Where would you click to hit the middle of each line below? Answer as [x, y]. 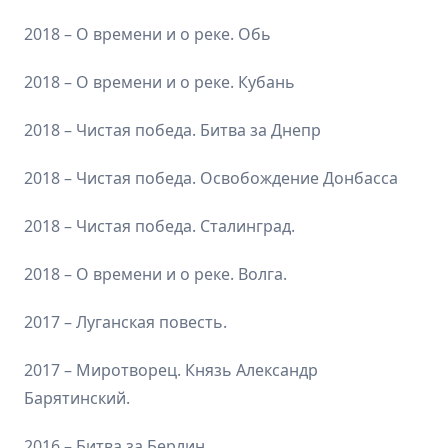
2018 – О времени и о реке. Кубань [159, 81]
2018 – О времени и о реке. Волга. [155, 273]
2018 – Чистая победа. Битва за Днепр [172, 129]
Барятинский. [77, 397]
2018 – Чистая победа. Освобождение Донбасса [211, 177]
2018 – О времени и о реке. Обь [147, 33]
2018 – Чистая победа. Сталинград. [159, 225]
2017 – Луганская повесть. [125, 321]
